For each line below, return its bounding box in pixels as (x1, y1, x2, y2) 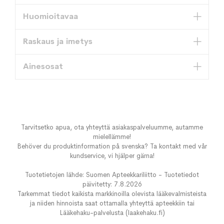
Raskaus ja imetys (23, 36, 92, 46)
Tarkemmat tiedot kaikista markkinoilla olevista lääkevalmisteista (17, 189, 206, 198)
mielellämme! (93, 132, 131, 141)
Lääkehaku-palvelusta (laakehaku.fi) (59, 208, 165, 217)
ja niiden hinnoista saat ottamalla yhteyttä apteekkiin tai (29, 199, 194, 208)
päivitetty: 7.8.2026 (82, 180, 142, 189)
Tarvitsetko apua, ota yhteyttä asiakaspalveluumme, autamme (21, 123, 203, 132)
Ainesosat (23, 61, 63, 71)
